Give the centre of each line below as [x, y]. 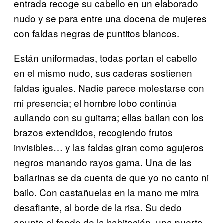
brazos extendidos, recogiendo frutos [93, 132]
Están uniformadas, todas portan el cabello [106, 57]
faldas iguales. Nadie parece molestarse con [109, 87]
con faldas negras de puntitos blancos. [97, 33]
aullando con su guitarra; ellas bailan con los [109, 117]
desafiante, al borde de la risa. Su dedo [98, 207]
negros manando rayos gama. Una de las [103, 162]
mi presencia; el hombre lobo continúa [95, 102]
